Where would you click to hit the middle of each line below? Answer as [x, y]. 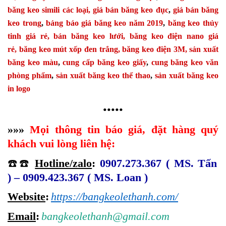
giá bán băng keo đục [130, 10]
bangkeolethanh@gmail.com [105, 216]
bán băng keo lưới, [89, 36]
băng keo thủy [192, 23]
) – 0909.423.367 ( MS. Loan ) [78, 177]
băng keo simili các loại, [49, 10]
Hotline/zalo [64, 163]
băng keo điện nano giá [174, 36]
